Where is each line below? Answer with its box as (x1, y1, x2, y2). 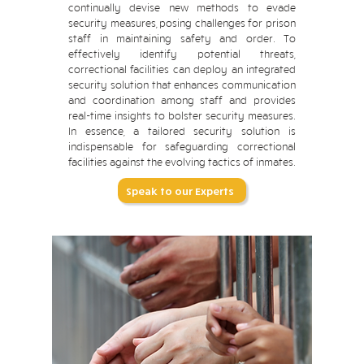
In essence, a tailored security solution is (68, 124, 296, 137)
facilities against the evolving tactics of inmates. (68, 155, 296, 168)
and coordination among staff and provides (68, 93, 296, 106)
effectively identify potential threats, (68, 47, 296, 60)
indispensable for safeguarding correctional (68, 140, 296, 153)
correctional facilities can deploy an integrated (68, 63, 296, 76)
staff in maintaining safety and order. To (68, 32, 296, 45)
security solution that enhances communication (68, 78, 296, 91)
